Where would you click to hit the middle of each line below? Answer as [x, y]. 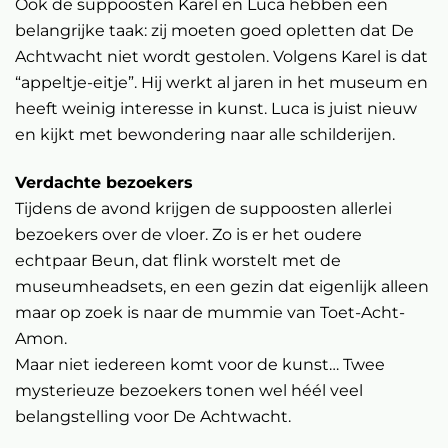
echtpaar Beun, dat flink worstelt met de [178, 261]
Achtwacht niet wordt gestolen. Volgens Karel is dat [221, 56]
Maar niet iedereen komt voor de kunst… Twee [200, 365]
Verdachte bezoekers [104, 183]
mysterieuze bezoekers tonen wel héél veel [189, 391]
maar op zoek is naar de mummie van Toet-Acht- [210, 313]
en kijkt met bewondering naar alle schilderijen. [205, 134]
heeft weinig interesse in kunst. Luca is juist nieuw [216, 108]
